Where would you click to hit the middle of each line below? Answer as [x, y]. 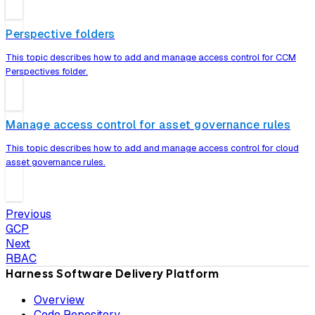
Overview [59, 300]
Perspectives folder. [47, 71]
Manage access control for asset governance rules [148, 125]
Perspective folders [60, 34]
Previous [28, 214]
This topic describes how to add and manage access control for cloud [152, 148]
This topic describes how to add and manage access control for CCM [151, 57]
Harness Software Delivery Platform [112, 274]
